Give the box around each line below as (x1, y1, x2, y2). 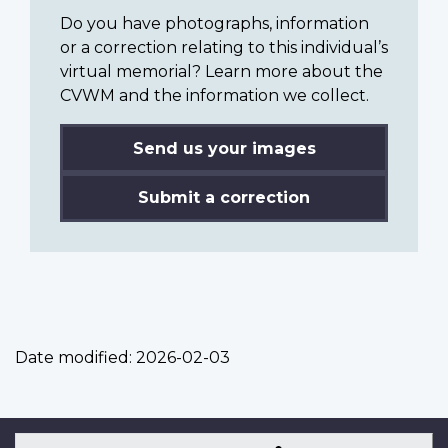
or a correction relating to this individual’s (60, 37, 388, 57)
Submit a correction (138, 187, 310, 207)
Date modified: (15, 347, 132, 367)
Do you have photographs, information (60, 13, 369, 33)
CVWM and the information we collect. (60, 85, 369, 105)
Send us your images (132, 138, 316, 158)
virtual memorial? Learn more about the (60, 61, 383, 81)
